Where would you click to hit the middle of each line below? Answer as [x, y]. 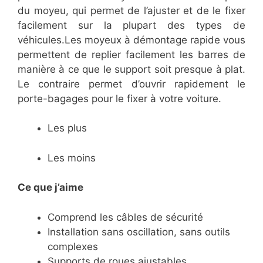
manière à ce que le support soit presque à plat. [131, 69]
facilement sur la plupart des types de [131, 25]
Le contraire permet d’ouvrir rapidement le [131, 84]
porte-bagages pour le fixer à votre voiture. [119, 98]
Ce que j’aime [50, 188]
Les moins [72, 158]
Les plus [67, 128]
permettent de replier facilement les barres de [131, 54]
